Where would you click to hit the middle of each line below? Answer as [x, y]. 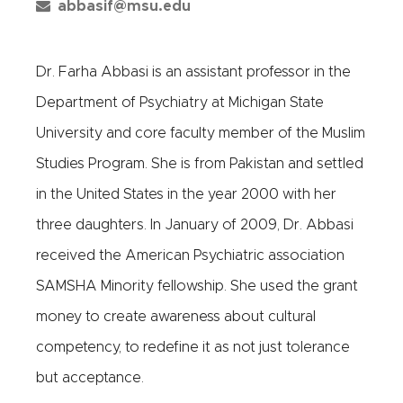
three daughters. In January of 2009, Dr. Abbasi [195, 225]
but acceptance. [90, 378]
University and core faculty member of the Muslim [201, 133]
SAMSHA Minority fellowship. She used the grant [197, 286]
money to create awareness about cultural [176, 317]
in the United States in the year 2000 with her [186, 194]
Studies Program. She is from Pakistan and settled [200, 164]
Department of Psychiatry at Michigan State [180, 103]
